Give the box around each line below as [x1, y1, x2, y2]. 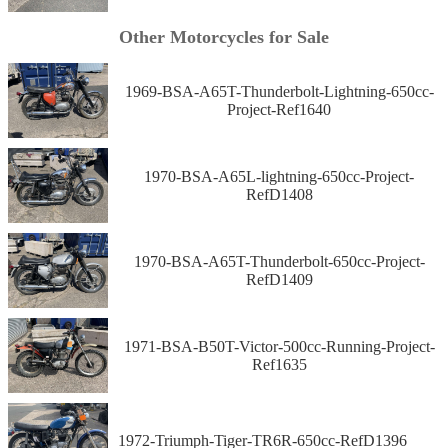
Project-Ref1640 [227, 100, 331, 118]
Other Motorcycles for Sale [119, 27, 329, 48]
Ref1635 [251, 355, 307, 373]
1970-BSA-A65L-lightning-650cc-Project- [144, 167, 414, 185]
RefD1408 [245, 185, 313, 203]
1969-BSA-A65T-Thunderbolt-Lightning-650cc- [124, 82, 434, 100]
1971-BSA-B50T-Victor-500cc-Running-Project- [123, 337, 435, 355]
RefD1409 [245, 270, 313, 288]
